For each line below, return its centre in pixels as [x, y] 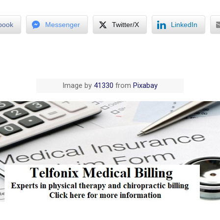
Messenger [63, 25]
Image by [78, 86]
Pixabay [145, 86]
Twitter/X [125, 25]
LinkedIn [184, 25]
